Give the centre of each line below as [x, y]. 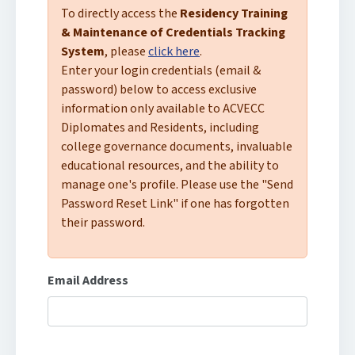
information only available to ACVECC [163, 109]
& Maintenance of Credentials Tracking [173, 33]
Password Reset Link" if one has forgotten [175, 204]
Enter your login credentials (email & [161, 71]
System [83, 52]
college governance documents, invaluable [177, 147]
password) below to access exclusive [159, 90]
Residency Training [234, 14]
